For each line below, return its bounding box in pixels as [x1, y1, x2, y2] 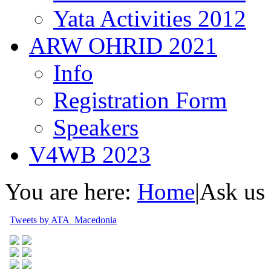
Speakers [53, 114, 139, 140]
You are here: [5, 178, 131, 204]
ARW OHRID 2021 [29, 33, 217, 59]
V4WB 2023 [29, 142, 151, 168]
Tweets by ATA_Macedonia [10, 215, 117, 225]
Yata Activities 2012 [53, 5, 246, 31]
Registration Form [53, 87, 227, 113]
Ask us [200, 178, 265, 204]
